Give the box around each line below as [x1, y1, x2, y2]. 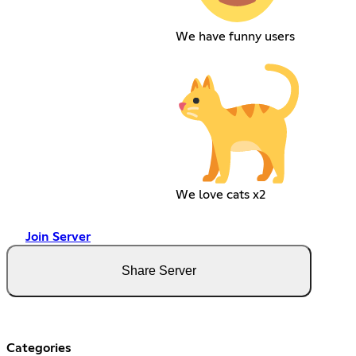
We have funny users [175, 30, 295, 44]
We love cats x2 [175, 188, 265, 202]
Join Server [25, 230, 91, 244]
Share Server [122, 264, 196, 278]
